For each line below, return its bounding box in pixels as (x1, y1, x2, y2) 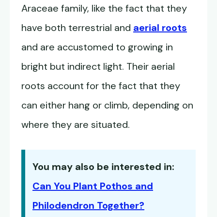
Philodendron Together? (32, 199, 144, 212)
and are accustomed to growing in (21, 41, 173, 54)
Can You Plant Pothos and (32, 180, 153, 193)
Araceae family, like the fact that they (21, 2, 187, 15)
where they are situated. (21, 118, 130, 131)
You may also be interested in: (32, 160, 174, 173)
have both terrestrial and (21, 21, 133, 34)
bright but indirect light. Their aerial (21, 60, 175, 73)
